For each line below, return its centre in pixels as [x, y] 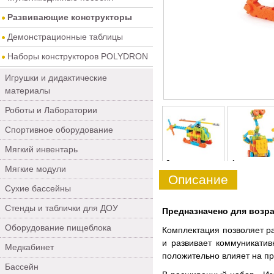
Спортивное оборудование [59, 130]
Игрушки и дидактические [56, 78]
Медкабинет [29, 247]
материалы [28, 91]
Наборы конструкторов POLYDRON [78, 56]
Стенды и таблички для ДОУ [61, 208]
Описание [198, 180]
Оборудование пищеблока [58, 228]
